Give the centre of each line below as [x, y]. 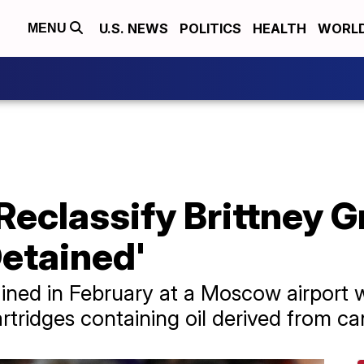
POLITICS [210, 28]
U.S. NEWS [134, 28]
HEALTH [279, 28]
